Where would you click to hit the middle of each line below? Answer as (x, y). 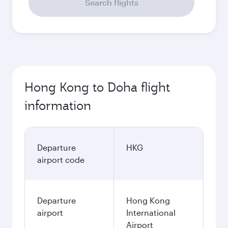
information (58, 105)
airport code (61, 160)
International (151, 212)
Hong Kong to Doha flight (97, 87)
